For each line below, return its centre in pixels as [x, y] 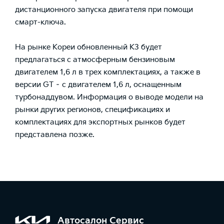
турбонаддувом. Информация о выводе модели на [109, 97]
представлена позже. [55, 134]
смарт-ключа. [40, 22]
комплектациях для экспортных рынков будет [100, 122]
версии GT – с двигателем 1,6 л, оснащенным [98, 84]
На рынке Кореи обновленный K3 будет [88, 47]
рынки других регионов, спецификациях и [92, 109]
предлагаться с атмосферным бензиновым [95, 59]
